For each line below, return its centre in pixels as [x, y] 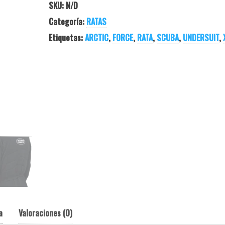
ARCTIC [96, 38]
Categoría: [67, 22]
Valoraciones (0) [45, 213]
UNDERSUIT [201, 38]
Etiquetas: [67, 38]
